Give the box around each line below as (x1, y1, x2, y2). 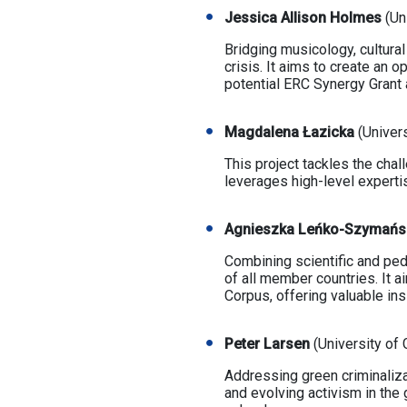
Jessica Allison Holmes (223, 9, 382, 26)
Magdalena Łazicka (223, 124, 358, 141)
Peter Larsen (223, 335, 310, 352)
